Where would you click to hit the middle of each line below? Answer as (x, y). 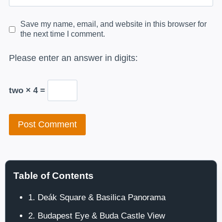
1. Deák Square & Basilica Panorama (97, 197)
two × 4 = (28, 90)
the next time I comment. (62, 34)
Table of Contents (54, 175)
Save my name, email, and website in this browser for (113, 24)
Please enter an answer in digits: (73, 58)
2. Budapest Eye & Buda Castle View (96, 216)
